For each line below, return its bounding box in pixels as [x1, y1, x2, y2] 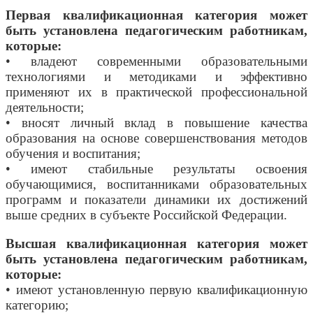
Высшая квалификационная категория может [6, 236, 307, 252]
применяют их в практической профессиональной [6, 85, 307, 100]
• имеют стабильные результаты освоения [6, 161, 307, 177]
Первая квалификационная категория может [6, 8, 307, 23]
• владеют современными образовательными [6, 54, 307, 69]
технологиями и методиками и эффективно [6, 69, 307, 85]
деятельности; [6, 100, 84, 115]
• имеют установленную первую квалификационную [6, 282, 307, 298]
